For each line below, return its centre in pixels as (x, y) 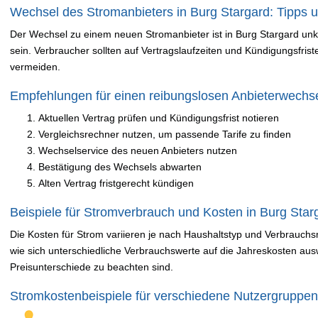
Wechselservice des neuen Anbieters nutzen (138, 150)
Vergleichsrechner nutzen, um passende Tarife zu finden (165, 134)
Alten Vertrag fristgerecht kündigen (116, 183)
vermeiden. (35, 67)
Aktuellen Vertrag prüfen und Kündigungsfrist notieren (159, 118)
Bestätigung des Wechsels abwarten (120, 167)
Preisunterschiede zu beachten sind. (92, 267)
